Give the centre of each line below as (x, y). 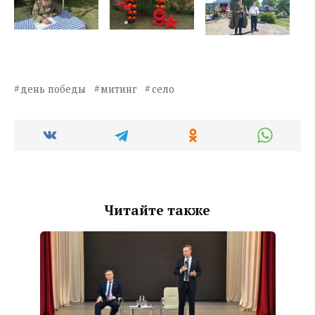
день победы (53, 89)
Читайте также (157, 210)
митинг (119, 89)
